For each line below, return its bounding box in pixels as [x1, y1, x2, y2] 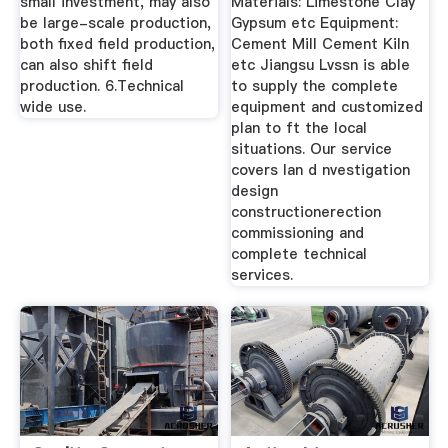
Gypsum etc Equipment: [231, 12, 399, 33]
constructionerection [231, 201, 382, 222]
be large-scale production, [19, 12, 211, 33]
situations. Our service [231, 138, 393, 159]
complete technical [231, 243, 368, 264]
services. [231, 264, 294, 285]
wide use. [19, 96, 86, 117]
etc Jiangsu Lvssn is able [231, 54, 411, 75]
